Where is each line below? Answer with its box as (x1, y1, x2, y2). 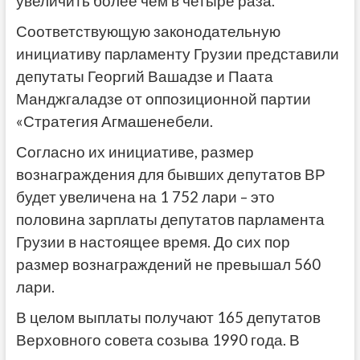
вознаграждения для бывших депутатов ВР (15, 166, 325, 184)
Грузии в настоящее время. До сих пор (15, 233, 290, 252)
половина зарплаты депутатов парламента (15, 211, 325, 229)
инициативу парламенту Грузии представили (15, 45, 339, 63)
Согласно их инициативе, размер (15, 143, 254, 162)
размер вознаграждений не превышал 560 (15, 256, 321, 274)
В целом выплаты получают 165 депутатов (15, 309, 321, 327)
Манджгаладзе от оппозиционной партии (15, 90, 311, 108)
